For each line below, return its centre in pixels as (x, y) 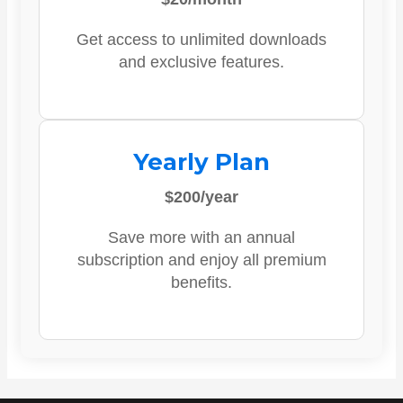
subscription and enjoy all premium (201, 260)
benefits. (201, 282)
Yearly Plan (201, 162)
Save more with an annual (201, 237)
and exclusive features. (201, 62)
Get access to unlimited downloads (201, 40)
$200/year (201, 197)
